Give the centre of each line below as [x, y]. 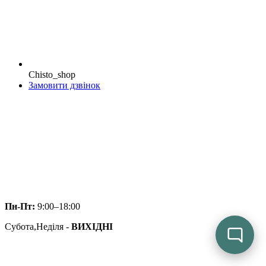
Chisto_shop [52, 74]
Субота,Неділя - [38, 226]
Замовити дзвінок [64, 85]
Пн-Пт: [20, 206]
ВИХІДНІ [92, 226]
